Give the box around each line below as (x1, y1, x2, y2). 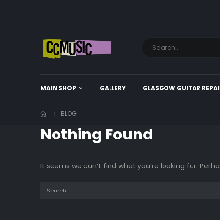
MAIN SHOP (40, 84, 76, 93)
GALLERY (99, 84, 126, 93)
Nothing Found (40, 124, 153, 145)
